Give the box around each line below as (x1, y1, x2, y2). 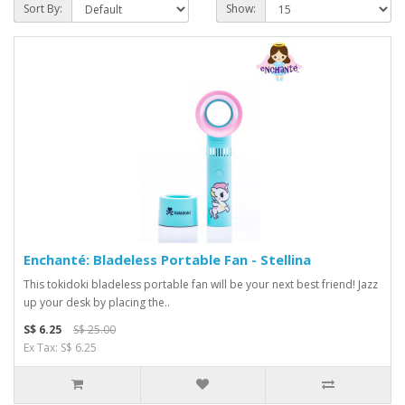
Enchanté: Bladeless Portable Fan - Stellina (24, 250, 311, 268)
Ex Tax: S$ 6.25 (24, 340, 97, 355)
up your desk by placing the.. (24, 295, 170, 310)
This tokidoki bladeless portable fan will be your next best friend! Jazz (24, 277, 378, 292)
